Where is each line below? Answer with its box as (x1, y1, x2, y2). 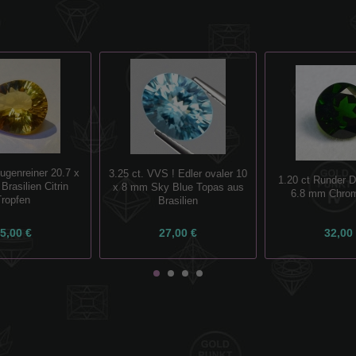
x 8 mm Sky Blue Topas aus (112, 181, 244, 193)
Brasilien (158, 195, 198, 207)
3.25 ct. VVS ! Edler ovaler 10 (109, 168, 247, 180)
